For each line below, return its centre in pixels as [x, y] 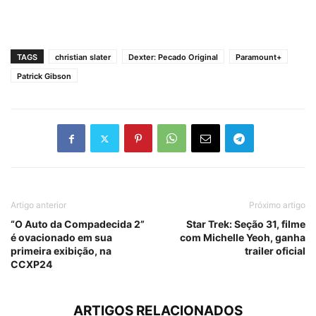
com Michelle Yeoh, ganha [243, 238]
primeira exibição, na [61, 251]
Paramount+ [259, 57]
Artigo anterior [38, 205]
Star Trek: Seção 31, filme [246, 224]
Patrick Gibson [44, 77]
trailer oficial [275, 251]
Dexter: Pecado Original [173, 57]
